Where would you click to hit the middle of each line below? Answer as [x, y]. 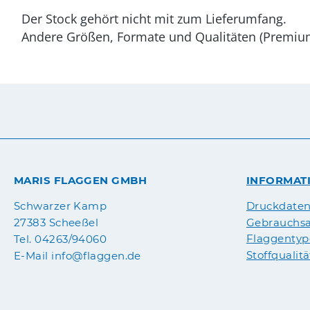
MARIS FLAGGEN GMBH [81, 180]
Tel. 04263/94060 [61, 239]
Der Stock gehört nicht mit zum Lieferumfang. [154, 19]
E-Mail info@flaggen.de [77, 256]
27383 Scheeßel [56, 223]
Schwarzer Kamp [61, 206]
